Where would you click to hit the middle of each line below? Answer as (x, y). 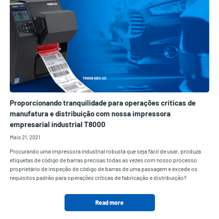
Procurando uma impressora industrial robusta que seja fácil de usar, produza (105, 151)
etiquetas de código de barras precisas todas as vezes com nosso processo (103, 160)
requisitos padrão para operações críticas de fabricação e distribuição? (98, 178)
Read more (109, 203)
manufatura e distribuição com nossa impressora (90, 114)
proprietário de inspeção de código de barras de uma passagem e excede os (104, 169)
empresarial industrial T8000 (58, 124)
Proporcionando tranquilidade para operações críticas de (103, 103)
